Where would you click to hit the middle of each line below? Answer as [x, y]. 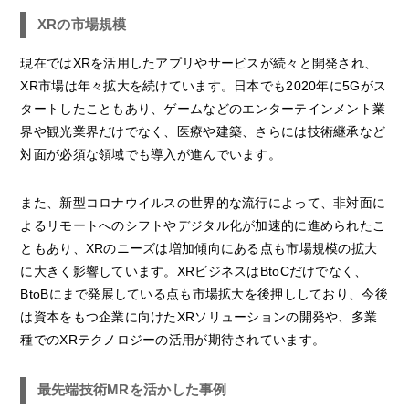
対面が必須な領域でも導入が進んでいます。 [151, 155]
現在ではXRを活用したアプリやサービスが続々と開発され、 [199, 63]
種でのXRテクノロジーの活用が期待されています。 [173, 340]
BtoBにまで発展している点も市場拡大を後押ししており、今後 [204, 294]
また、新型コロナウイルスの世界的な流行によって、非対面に [203, 203]
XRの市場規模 [82, 24]
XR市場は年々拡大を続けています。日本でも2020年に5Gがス [204, 86]
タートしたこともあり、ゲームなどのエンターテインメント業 [203, 109]
